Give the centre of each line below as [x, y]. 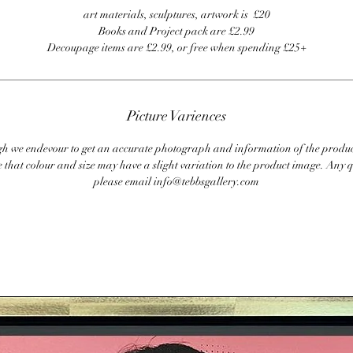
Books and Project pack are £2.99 [176, 32]
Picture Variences [176, 116]
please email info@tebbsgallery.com [176, 182]
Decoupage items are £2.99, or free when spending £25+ [176, 48]
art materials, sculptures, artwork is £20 [176, 15]
